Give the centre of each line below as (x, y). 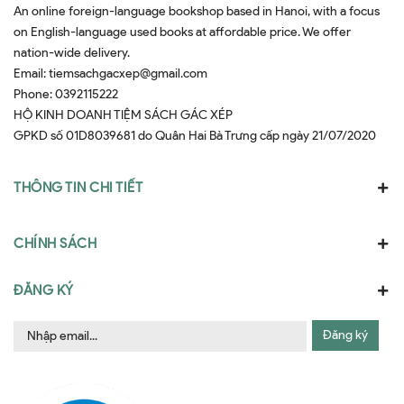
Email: (31, 73)
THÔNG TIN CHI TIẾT (78, 187)
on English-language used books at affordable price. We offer (182, 32)
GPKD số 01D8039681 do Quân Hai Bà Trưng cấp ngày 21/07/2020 (195, 135)
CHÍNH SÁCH (55, 243)
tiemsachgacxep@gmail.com (128, 73)
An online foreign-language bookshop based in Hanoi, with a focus (197, 11)
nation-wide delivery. (72, 52)
